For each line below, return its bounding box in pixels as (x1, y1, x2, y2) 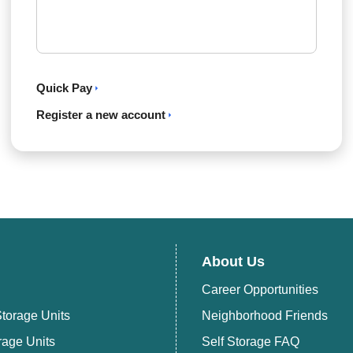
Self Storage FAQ (202, 334, 299, 348)
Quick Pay (36, 81, 92, 95)
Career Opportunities (202, 283, 318, 297)
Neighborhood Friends (202, 309, 328, 323)
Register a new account (36, 108, 165, 122)
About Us (202, 254, 265, 270)
